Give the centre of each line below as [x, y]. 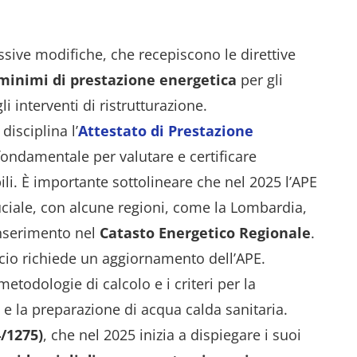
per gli [260, 80]
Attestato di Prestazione [166, 131]
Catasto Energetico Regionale [205, 233]
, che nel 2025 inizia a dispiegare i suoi [172, 335]
